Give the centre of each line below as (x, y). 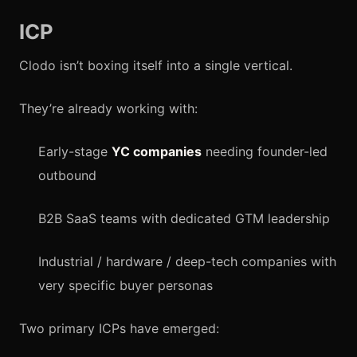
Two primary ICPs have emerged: (119, 328)
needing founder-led (265, 151)
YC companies (157, 151)
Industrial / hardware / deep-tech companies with (187, 261)
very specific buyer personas (126, 285)
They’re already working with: (108, 108)
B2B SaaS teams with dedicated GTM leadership (184, 218)
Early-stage (75, 151)
